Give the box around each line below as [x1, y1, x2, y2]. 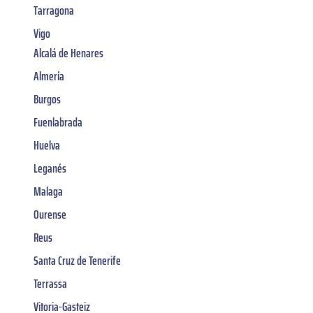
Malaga [34, 182, 63, 202]
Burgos [34, 89, 61, 110]
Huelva [34, 136, 60, 156]
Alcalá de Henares [34, 43, 103, 64]
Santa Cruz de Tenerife [34, 251, 121, 271]
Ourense [34, 205, 66, 225]
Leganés [34, 159, 66, 179]
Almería [34, 66, 64, 87]
